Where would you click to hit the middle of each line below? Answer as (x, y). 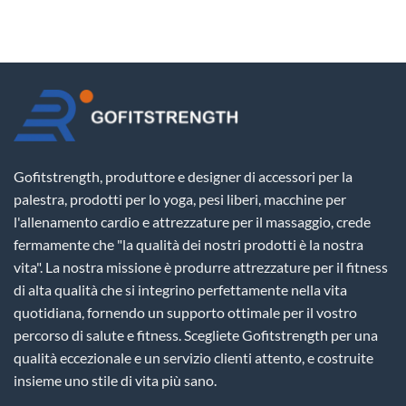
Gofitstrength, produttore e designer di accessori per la (183, 177)
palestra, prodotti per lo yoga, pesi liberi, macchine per (180, 199)
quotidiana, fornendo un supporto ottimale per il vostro (185, 313)
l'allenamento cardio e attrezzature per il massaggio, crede (192, 222)
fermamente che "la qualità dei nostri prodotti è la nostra (188, 245)
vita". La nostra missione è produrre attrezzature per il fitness (201, 267)
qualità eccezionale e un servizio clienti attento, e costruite (193, 358)
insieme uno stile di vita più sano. (115, 381)
